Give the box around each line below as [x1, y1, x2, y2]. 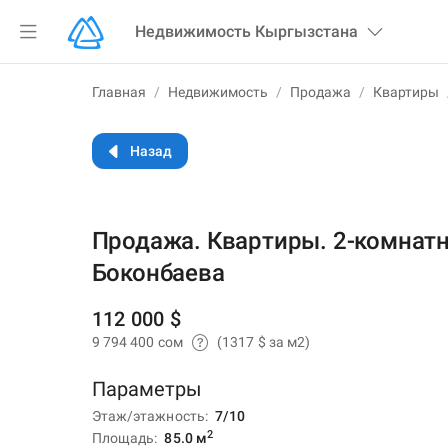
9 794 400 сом [91, 333, 186, 350]
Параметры [91, 377, 202, 401]
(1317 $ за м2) [217, 333, 311, 350]
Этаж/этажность [91, 408, 205, 424]
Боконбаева [91, 259, 225, 287]
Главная [91, 84, 146, 100]
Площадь [91, 430, 155, 446]
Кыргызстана [255, 22, 359, 41]
